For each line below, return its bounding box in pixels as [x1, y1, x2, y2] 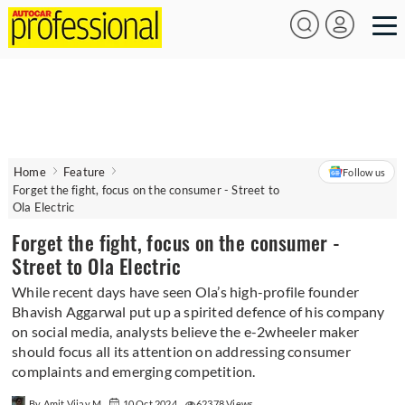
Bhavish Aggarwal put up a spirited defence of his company [12, 303, 385, 320]
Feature [62, 165, 106, 179]
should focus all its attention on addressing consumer [12, 343, 351, 360]
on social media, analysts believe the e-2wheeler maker [12, 323, 360, 340]
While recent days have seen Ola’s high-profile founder [12, 283, 360, 300]
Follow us [343, 165, 386, 178]
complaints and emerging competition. [12, 363, 256, 380]
